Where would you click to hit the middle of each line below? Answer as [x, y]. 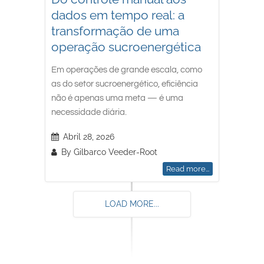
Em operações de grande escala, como [127, 70]
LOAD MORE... [132, 204]
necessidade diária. [89, 112]
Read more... [187, 169]
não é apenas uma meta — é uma [118, 98]
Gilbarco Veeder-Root [116, 152]
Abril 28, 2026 [89, 136]
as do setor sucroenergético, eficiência [125, 84]
